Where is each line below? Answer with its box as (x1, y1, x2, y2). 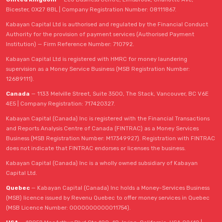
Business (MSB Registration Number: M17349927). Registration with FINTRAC (6, 135, 215, 142)
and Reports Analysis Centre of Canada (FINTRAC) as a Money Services (6, 125, 199, 132)
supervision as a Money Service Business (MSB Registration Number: (6, 65, 190, 72)
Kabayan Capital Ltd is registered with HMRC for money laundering (6, 55, 187, 62)
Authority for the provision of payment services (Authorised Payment (6, 31, 194, 38)
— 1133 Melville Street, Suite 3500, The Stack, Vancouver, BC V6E (30, 90, 209, 97)
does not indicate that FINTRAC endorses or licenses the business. (6, 145, 186, 152)
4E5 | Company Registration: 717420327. (6, 100, 115, 107)
